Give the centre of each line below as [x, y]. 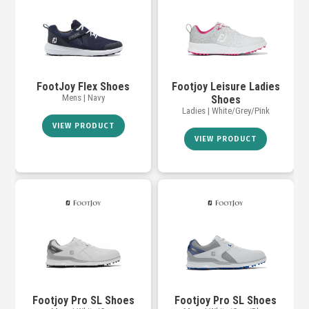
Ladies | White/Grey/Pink [226, 111]
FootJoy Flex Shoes [83, 87]
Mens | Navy [83, 98]
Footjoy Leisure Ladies [226, 87]
